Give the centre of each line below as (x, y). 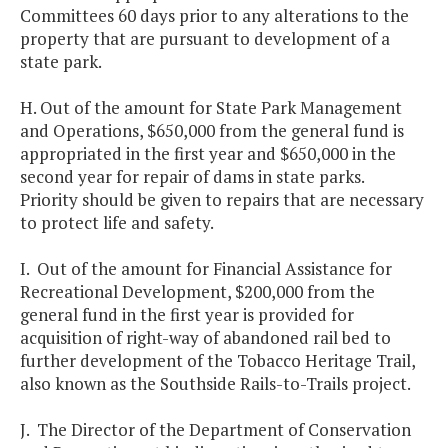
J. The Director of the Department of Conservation (215, 430)
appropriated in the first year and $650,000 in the (208, 154)
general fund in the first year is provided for (187, 315)
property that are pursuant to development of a (205, 39)
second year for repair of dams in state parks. (194, 177)
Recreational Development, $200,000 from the (197, 292)
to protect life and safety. (117, 223)
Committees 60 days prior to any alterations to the (214, 16)
